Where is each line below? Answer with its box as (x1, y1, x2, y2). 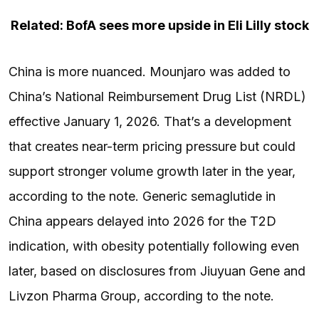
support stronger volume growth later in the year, (9, 163, 296, 179)
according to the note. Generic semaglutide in (9, 188, 276, 204)
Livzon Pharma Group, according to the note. (9, 288, 274, 303)
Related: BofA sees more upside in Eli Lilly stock (10, 17, 309, 33)
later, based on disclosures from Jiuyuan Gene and (9, 263, 305, 278)
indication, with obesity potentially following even (9, 238, 299, 253)
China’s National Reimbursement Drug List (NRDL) (9, 88, 306, 104)
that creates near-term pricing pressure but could (9, 138, 296, 154)
